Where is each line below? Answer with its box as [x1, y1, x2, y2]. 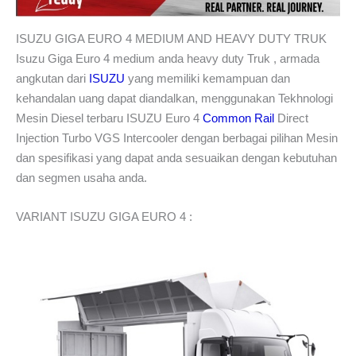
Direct [274, 110, 308, 125]
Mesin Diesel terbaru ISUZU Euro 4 [16, 110, 203, 125]
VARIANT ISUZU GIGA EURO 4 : [16, 209, 192, 223]
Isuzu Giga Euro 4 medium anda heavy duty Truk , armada [16, 51, 319, 65]
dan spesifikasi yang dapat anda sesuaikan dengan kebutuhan [16, 150, 337, 164]
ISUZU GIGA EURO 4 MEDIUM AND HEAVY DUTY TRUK [16, 31, 327, 45]
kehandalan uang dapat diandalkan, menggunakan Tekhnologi [16, 91, 333, 105]
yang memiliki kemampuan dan [125, 71, 290, 85]
